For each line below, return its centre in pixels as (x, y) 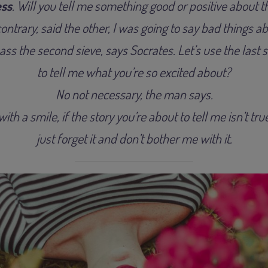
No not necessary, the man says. (134, 94)
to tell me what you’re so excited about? (134, 72)
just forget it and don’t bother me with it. (134, 138)
